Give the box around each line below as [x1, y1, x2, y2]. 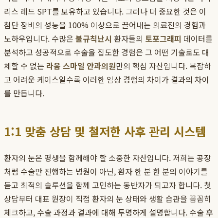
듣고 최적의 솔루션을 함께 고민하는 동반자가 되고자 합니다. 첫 [4, 179, 211, 191]
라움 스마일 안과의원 [46, 60, 116, 72]
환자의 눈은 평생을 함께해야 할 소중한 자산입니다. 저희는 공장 [4, 152, 211, 164]
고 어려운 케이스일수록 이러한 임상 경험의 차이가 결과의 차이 [4, 73, 209, 86]
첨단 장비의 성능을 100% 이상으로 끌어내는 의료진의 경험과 [4, 19, 206, 31]
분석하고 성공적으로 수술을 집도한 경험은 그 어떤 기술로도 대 [4, 46, 209, 58]
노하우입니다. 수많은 [4, 33, 75, 45]
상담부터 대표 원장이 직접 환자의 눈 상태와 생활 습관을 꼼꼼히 [4, 193, 211, 205]
